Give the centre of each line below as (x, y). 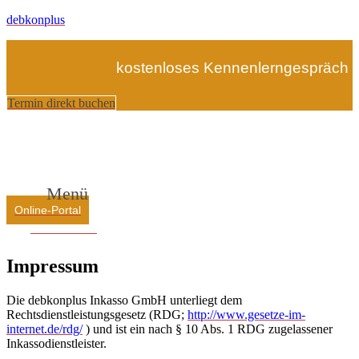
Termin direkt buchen (61, 103)
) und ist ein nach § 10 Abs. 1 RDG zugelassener (208, 329)
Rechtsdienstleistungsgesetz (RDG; (97, 315)
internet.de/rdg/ (44, 329)
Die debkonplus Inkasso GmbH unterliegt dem (124, 301)
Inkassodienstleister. (56, 344)
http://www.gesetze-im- (246, 315)
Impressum (52, 266)
